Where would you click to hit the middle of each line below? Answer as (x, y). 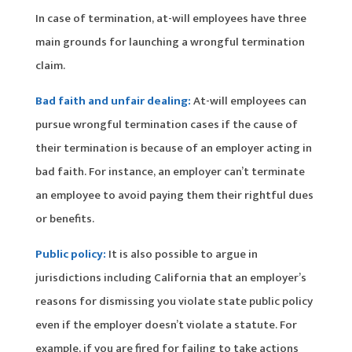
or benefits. (64, 218)
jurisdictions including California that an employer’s (170, 277)
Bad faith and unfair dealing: (114, 101)
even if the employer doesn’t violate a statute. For (166, 324)
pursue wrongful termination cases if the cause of (166, 124)
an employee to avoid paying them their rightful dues (174, 195)
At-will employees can (249, 101)
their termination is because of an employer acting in (173, 148)
